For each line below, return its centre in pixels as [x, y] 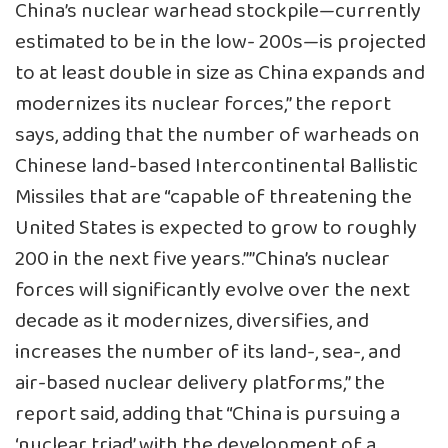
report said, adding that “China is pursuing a [207, 415]
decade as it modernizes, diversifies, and [192, 322]
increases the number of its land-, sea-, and [208, 353]
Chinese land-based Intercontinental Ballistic [216, 167]
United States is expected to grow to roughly [216, 229]
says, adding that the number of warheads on [217, 136]
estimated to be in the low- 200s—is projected [220, 43]
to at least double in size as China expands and [220, 74]
